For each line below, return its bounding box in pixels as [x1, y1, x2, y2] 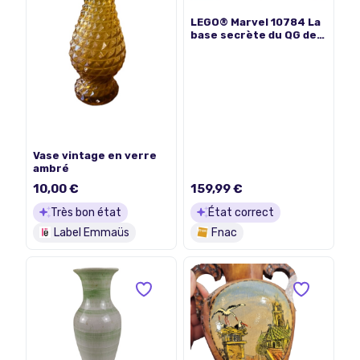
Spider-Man [190, 41, 256, 54]
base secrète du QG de [190, 28, 317, 41]
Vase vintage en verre [33, 149, 157, 162]
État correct [208, 205, 274, 219]
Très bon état [51, 205, 121, 219]
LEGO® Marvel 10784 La [190, 15, 321, 28]
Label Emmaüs [54, 225, 129, 239]
